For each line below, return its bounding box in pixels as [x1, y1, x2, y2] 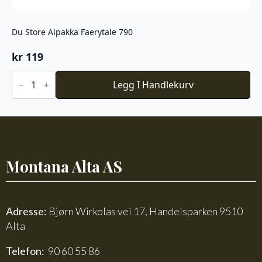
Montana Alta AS [6, 156, 122, 177]
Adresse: [6, 205, 49, 218]
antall [11, 115, 36, 129]
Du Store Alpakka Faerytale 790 [12, 26, 133, 38]
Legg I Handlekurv [112, 78, 194, 92]
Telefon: [6, 244, 48, 258]
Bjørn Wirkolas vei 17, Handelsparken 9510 [49, 205, 243, 218]
